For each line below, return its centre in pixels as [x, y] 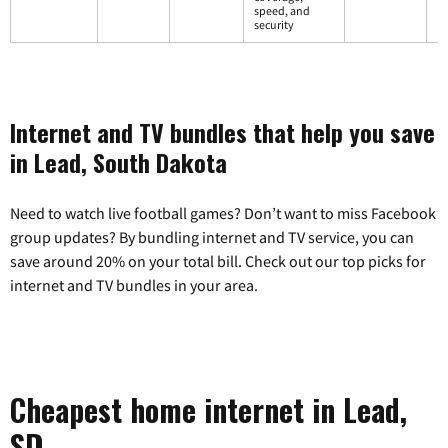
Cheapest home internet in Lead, [208, 409]
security [274, 24]
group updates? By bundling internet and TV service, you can [212, 236]
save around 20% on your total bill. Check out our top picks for [218, 260]
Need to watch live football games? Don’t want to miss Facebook [223, 212]
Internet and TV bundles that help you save [222, 131]
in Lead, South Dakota [118, 161]
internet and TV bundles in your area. [134, 284]
